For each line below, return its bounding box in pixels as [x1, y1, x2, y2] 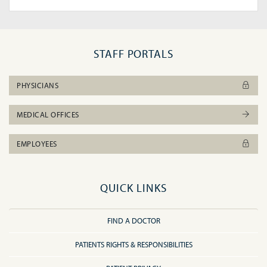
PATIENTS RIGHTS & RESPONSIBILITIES [74, 240, 193, 249]
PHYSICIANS [17, 80, 59, 90]
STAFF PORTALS [93, 46, 174, 61]
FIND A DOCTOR [107, 216, 160, 225]
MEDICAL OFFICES [17, 110, 79, 119]
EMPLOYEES [17, 139, 57, 148]
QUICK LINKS [100, 181, 167, 195]
